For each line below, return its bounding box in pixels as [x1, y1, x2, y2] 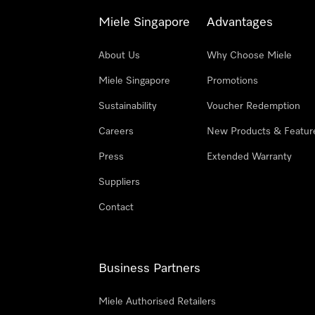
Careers [98, 127, 134, 136]
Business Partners [98, 262, 200, 275]
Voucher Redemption [207, 101, 300, 111]
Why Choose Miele [207, 51, 292, 60]
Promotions [207, 76, 258, 86]
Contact [98, 202, 134, 212]
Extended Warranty [207, 152, 292, 162]
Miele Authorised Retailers [98, 297, 216, 307]
